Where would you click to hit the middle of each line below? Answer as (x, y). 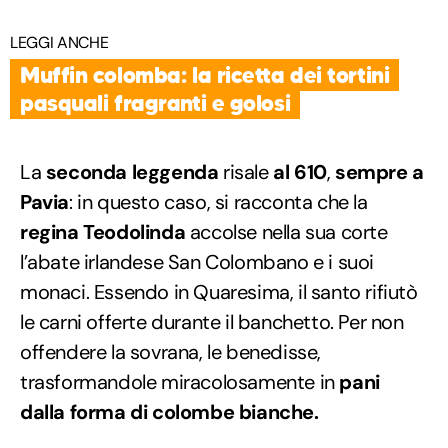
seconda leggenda (130, 171)
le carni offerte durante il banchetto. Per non (212, 321)
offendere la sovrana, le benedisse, (171, 351)
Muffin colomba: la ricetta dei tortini (205, 74)
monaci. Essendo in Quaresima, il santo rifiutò (219, 291)
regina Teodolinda (103, 231)
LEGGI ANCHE (59, 42)
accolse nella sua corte (286, 231)
